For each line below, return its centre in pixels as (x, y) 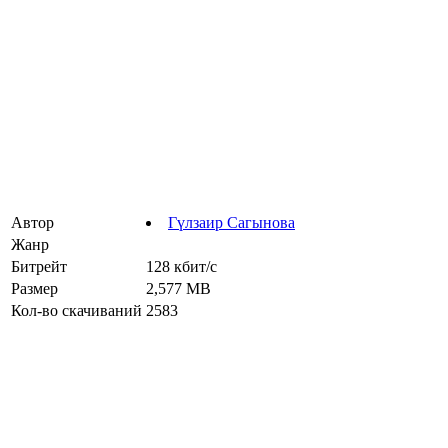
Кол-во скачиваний (76, 310)
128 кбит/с (181, 266)
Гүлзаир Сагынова (231, 222)
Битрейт (39, 266)
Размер (34, 288)
